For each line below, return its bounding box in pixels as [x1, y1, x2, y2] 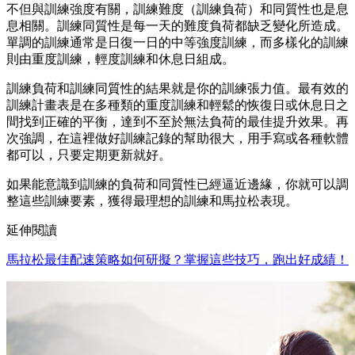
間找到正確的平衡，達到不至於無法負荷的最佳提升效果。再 [6, 115, 349, 129]
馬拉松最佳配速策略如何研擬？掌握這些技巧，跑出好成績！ [6, 253, 349, 267]
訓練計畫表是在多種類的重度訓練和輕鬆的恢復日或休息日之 [6, 98, 349, 113]
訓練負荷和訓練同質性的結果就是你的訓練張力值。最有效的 [6, 82, 349, 96]
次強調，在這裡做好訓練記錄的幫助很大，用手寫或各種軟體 [6, 132, 349, 146]
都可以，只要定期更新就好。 [6, 148, 171, 162]
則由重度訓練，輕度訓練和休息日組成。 [6, 52, 235, 67]
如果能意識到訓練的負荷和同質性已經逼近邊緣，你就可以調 [6, 177, 349, 192]
